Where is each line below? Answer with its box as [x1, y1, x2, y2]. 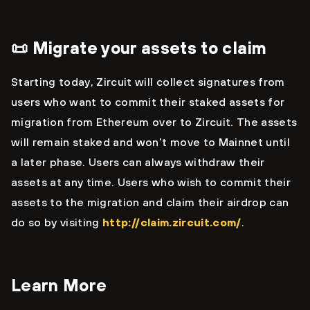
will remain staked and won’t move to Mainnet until [11, 136, 290, 149]
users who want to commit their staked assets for [11, 95, 285, 109]
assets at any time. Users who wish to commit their [11, 176, 291, 189]
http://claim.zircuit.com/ [102, 216, 241, 229]
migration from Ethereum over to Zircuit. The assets [11, 116, 298, 129]
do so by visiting [11, 216, 103, 229]
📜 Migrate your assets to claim [11, 38, 267, 58]
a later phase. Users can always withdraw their [11, 156, 265, 169]
